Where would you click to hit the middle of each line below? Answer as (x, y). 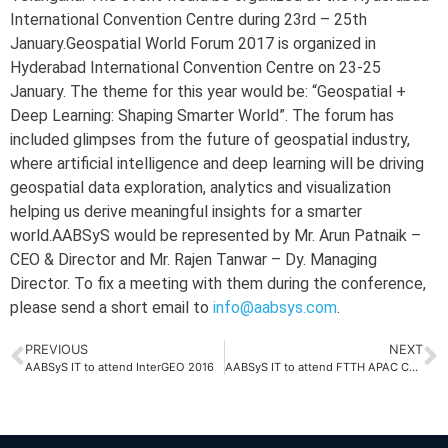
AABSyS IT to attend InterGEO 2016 (119, 366)
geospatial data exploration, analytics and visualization (200, 187)
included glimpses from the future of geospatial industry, (210, 139)
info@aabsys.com (275, 307)
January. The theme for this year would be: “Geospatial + (208, 91)
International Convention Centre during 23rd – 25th (188, 19)
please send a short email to (111, 307)
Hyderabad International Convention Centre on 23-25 (195, 67)
